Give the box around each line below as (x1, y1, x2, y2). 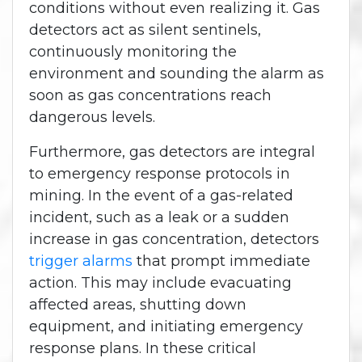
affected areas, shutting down (29, 295, 246, 314)
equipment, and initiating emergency (29, 317, 303, 335)
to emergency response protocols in (29, 164, 290, 183)
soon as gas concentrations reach (29, 86, 271, 104)
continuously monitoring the (29, 42, 237, 61)
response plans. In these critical (29, 339, 256, 357)
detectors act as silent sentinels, (29, 20, 261, 39)
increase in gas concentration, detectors (29, 229, 319, 248)
